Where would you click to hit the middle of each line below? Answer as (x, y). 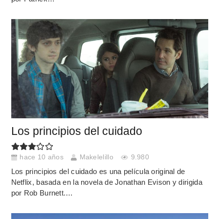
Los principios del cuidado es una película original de (98, 171)
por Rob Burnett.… (42, 193)
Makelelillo (96, 157)
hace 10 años (42, 157)
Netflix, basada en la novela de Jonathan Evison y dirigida (107, 182)
